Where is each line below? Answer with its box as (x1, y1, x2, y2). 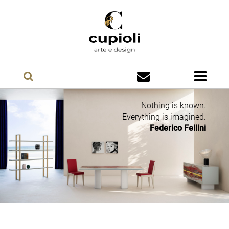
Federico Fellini (150, 123, 207, 133)
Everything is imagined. (122, 112, 207, 122)
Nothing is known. (141, 101, 207, 111)
